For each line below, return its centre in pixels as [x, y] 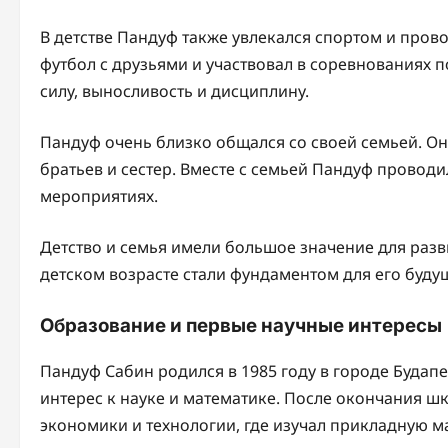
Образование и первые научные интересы [241, 325]
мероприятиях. [99, 195]
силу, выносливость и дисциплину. [174, 90]
